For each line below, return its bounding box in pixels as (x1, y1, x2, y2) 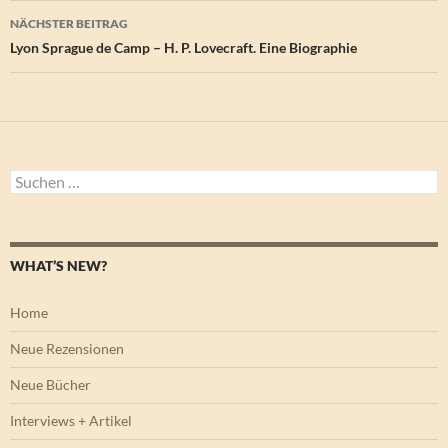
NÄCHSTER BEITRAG (10, 16, 128, 32)
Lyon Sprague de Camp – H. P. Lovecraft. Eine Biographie (10, 39, 357, 57)
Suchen (9, 169, 54, 187)
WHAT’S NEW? (10, 257, 107, 275)
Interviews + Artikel (10, 412, 132, 430)
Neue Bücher (10, 376, 91, 394)
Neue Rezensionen (10, 340, 124, 358)
